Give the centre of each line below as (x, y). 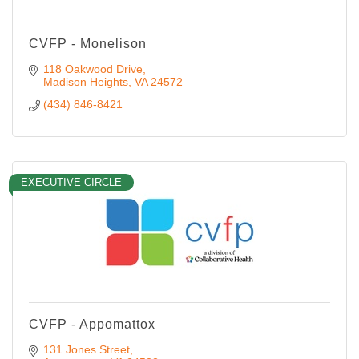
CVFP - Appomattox (92, 324)
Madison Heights (85, 81)
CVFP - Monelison (88, 43)
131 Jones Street (86, 349)
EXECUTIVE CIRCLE (71, 182)
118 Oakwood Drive (93, 69)
